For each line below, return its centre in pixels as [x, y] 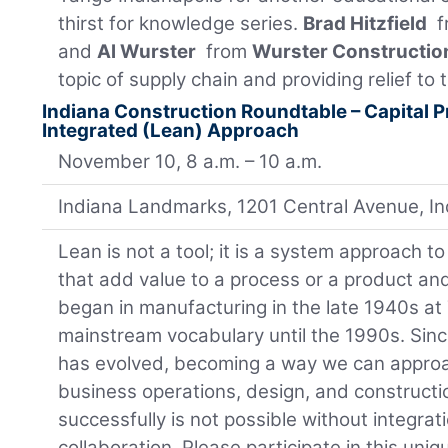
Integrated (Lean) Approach [171, 131]
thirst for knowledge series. [181, 24]
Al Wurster [147, 52]
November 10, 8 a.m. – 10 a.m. [190, 162]
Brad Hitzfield [365, 24]
